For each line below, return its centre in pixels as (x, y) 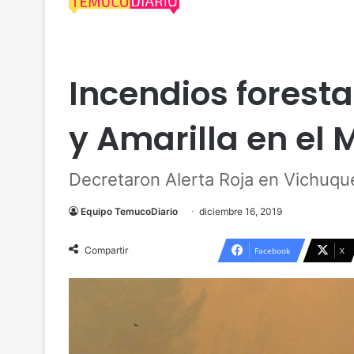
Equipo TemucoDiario (129, 211)
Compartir (106, 250)
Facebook (272, 250)
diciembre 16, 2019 (241, 211)
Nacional (98, 57)
